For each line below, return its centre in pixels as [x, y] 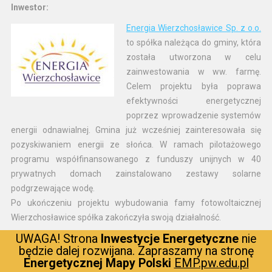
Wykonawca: [36, 259]
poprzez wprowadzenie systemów [194, 115]
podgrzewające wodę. [53, 188]
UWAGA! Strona [58, 239]
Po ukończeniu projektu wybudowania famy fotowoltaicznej [136, 203]
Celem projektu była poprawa [194, 86]
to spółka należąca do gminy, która [194, 42]
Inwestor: [30, 7]
